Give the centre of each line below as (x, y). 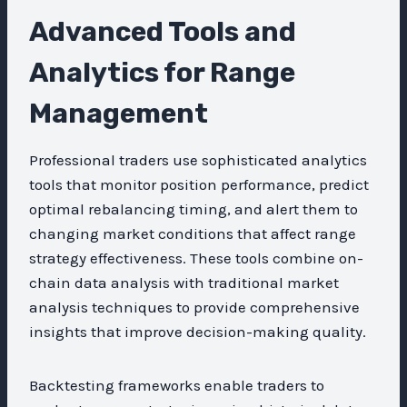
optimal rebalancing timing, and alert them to (194, 208)
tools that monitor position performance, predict (199, 184)
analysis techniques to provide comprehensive (194, 307)
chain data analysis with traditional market (184, 282)
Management (119, 113)
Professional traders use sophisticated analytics (198, 159)
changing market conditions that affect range (193, 233)
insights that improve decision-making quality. (198, 331)
